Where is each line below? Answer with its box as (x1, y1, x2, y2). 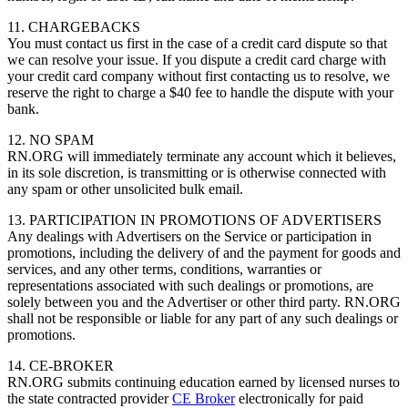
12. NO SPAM (7, 131, 94, 148)
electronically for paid (235, 390, 363, 406)
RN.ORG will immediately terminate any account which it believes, (7, 148, 396, 164)
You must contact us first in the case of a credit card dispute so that (7, 35, 387, 51)
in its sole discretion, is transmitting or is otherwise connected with (7, 164, 386, 180)
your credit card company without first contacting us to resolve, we (7, 67, 390, 84)
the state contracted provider (7, 390, 172, 406)
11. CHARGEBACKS (7, 18, 140, 35)
